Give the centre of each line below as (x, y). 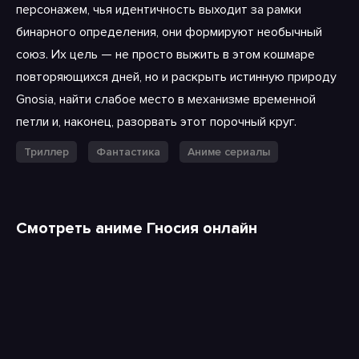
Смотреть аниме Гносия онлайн (137, 228)
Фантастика (128, 152)
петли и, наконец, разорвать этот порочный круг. (156, 122)
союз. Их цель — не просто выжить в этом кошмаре (165, 54)
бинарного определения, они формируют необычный (169, 32)
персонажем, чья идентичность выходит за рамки (159, 10)
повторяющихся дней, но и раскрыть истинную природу (176, 77)
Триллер (46, 152)
